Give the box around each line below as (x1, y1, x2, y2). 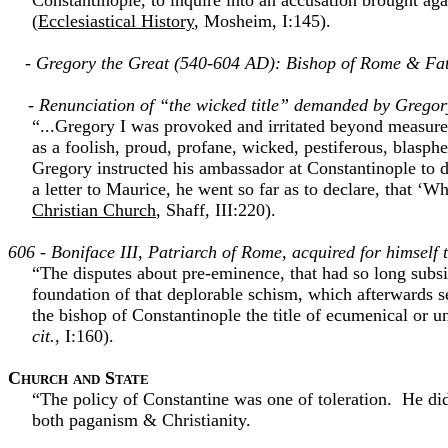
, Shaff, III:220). (156, 200, 276, 220)
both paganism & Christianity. (32, 410, 251, 430)
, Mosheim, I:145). (194, 11, 331, 31)
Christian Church (32, 200, 156, 220)
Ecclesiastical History (38, 11, 194, 31)
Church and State (8, 368, 149, 388)
